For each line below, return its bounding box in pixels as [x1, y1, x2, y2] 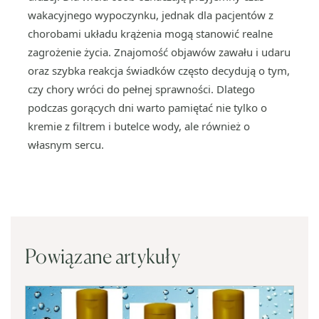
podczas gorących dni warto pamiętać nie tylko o [28, 100, 267, 115]
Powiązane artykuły [25, 244, 181, 268]
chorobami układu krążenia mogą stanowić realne [28, 26, 273, 41]
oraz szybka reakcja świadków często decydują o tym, [28, 63, 290, 78]
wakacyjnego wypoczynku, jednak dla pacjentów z [28, 8, 273, 22]
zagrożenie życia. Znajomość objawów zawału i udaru [28, 45, 291, 59]
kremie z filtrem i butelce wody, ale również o [28, 119, 250, 133]
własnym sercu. [28, 137, 104, 152]
